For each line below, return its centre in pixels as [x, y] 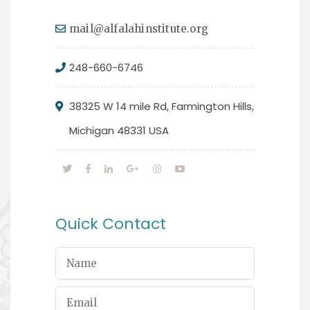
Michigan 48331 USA [119, 130]
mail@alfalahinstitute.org [139, 28]
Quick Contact [111, 224]
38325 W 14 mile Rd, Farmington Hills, [162, 106]
